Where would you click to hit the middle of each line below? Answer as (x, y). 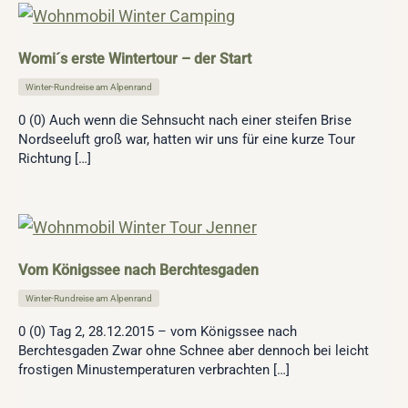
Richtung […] (55, 159)
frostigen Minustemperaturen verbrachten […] (154, 369)
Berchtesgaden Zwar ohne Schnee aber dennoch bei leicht (194, 350)
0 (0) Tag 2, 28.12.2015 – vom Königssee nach (158, 331)
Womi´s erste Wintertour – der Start (135, 59)
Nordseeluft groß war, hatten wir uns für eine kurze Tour (187, 140)
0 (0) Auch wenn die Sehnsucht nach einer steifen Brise (185, 121)
